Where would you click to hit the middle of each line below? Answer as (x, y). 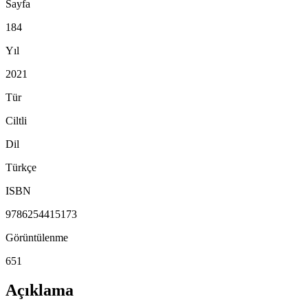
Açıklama (40, 290)
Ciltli (16, 120)
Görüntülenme (37, 237)
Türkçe (21, 167)
